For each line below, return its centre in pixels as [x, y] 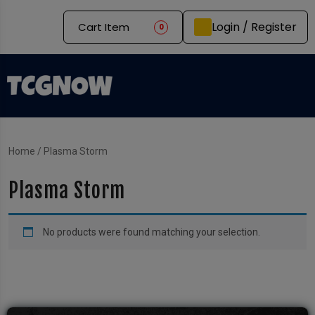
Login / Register [254, 27]
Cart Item [104, 27]
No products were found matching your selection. [152, 232]
